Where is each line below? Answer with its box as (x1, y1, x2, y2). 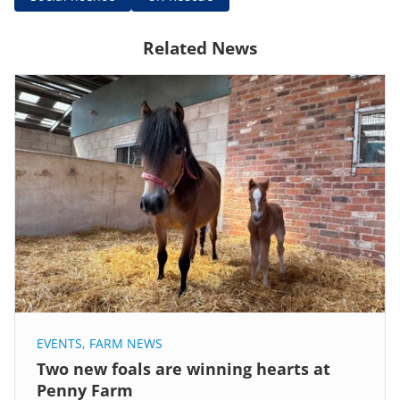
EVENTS (37, 334, 82, 352)
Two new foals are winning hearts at (37, 357, 330, 379)
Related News (143, 36, 257, 60)
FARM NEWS (89, 334, 162, 352)
